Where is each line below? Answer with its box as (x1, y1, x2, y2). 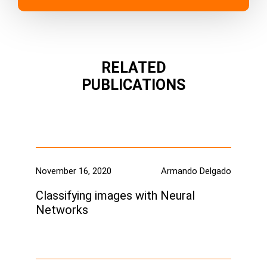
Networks (36, 203, 88, 218)
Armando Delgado (161, 166, 231, 177)
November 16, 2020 (36, 166, 111, 177)
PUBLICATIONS (82, 76, 185, 94)
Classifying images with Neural (36, 188, 195, 203)
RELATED (101, 59, 166, 77)
